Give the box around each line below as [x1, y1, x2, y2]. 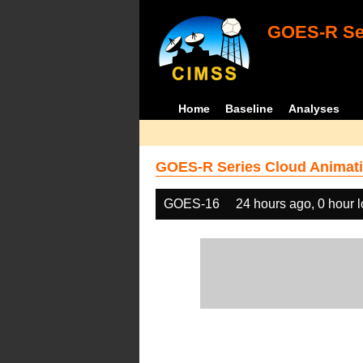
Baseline [225, 102, 274, 115]
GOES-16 [164, 197, 220, 211]
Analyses [288, 102, 340, 115]
